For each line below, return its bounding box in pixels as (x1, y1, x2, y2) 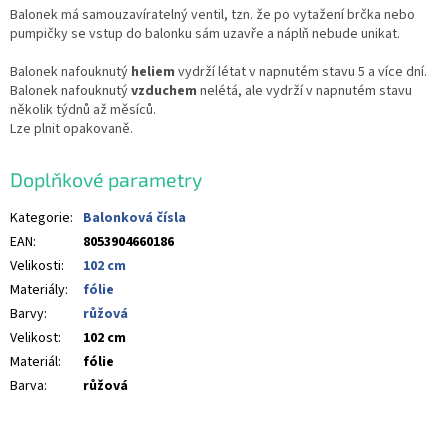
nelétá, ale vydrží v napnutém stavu (197, 80, 412, 101)
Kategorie (10, 208, 70, 229)
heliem (131, 61, 175, 82)
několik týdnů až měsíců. (10, 99, 156, 120)
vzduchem (131, 80, 197, 101)
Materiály (10, 280, 65, 301)
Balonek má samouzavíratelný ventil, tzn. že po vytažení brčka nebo (10, 4, 415, 25)
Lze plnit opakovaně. (10, 118, 133, 139)
